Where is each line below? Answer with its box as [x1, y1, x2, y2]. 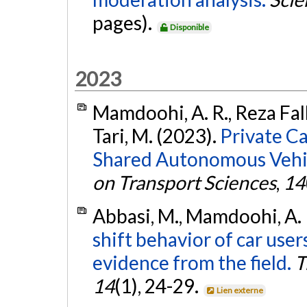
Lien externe [217, 285, 264, 296]
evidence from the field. [92, 251, 291, 275]
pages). [92, 11, 156, 35]
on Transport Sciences [92, 170, 276, 194]
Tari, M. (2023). [92, 123, 220, 147]
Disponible [170, 22, 210, 33]
